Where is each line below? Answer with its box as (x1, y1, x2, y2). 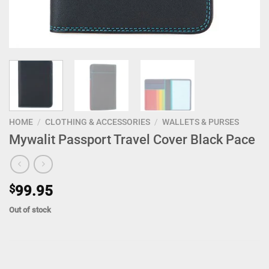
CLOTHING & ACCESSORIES (45, 116, 151, 127)
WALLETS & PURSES (162, 116, 240, 127)
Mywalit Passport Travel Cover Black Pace (9, 131, 255, 147)
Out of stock (9, 205, 51, 214)
